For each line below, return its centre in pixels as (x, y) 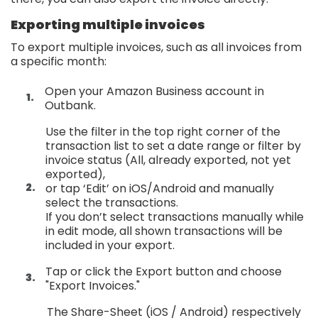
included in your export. (111, 245)
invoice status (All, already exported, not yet (168, 160)
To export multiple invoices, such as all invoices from (156, 47)
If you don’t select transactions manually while (175, 216)
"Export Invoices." (94, 285)
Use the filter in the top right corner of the (163, 131)
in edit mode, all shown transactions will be (164, 231)
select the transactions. (113, 202)
